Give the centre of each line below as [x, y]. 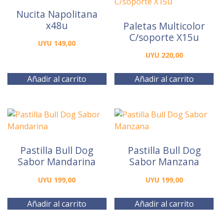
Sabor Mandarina [57, 162]
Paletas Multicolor [164, 26]
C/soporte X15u [164, 37]
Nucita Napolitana [57, 14]
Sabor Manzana [164, 162]
